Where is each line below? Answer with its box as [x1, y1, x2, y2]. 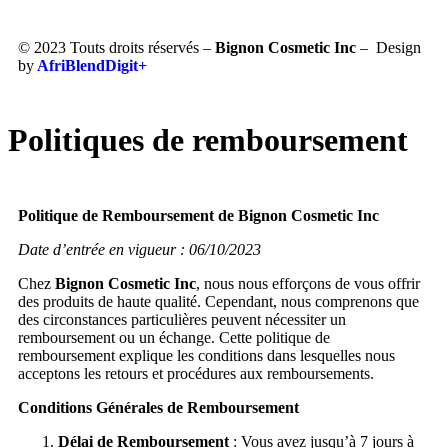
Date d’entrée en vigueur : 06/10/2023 [18, 240, 265, 258]
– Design [356, 39, 421, 56]
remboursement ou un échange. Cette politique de [18, 328, 330, 346]
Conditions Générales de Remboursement [18, 398, 299, 416]
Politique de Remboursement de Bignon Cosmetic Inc [18, 206, 379, 224]
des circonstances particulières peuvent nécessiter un [18, 310, 346, 328]
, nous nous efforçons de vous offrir [196, 274, 420, 292]
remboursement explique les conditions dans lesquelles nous [18, 346, 395, 364]
